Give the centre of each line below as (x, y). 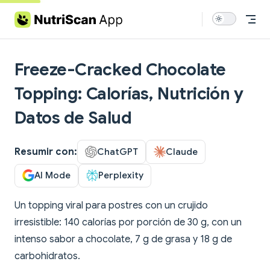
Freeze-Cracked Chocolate (120, 70)
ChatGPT (118, 151)
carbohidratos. (47, 256)
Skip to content (43, 17)
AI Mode (52, 175)
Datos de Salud (73, 118)
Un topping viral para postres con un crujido (111, 206)
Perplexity (121, 175)
